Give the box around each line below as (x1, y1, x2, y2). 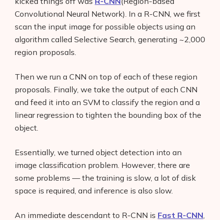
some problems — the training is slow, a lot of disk (15, 172, 196, 183)
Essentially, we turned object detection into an (15, 147, 182, 157)
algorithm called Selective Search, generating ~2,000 (15, 34, 205, 44)
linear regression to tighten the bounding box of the (15, 110, 201, 120)
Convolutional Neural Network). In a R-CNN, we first (15, 8, 200, 19)
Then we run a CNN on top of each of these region (15, 71, 197, 82)
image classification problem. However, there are (15, 160, 190, 170)
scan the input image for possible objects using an (15, 21, 195, 31)
